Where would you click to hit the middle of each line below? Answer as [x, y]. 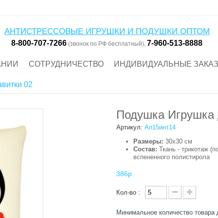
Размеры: [148, 142]
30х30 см [178, 142]
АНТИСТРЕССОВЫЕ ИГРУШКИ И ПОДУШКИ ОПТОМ [107, 31]
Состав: [145, 149]
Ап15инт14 [160, 127]
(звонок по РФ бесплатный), [107, 44]
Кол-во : [128, 193]
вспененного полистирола [172, 157]
